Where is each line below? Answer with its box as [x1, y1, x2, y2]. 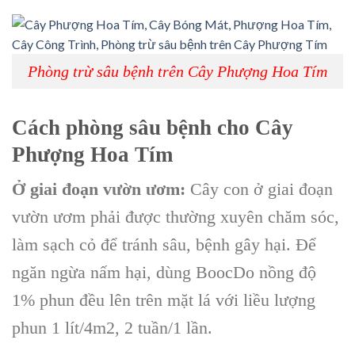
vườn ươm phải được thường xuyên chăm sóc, [12, 207, 339, 227]
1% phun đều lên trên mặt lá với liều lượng [12, 290, 315, 311]
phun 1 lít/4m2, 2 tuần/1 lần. [12, 318, 212, 338]
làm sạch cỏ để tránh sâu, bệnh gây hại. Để [12, 235, 316, 255]
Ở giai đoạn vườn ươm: [12, 179, 185, 200]
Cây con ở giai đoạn [185, 179, 333, 200]
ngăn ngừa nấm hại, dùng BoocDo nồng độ [12, 262, 316, 283]
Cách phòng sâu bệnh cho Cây [12, 115, 293, 139]
